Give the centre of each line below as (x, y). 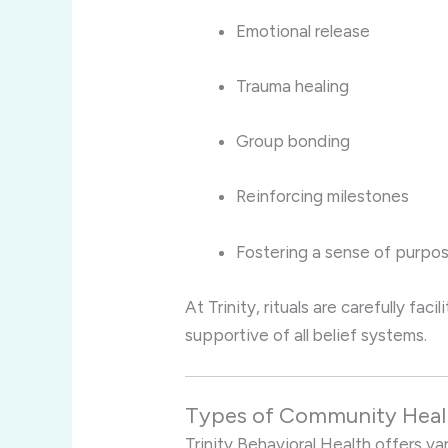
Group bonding (293, 141)
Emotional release (303, 30)
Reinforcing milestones (323, 196)
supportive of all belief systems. (306, 334)
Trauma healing (293, 86)
